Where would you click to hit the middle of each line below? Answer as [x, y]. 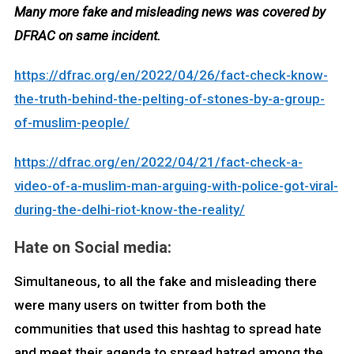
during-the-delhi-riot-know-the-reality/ [129, 209]
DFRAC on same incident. [87, 35]
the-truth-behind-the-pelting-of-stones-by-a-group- [169, 98]
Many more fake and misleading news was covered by [169, 11]
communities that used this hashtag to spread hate [168, 328]
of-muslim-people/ [72, 122]
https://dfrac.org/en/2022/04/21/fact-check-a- [158, 162]
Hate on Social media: [92, 247]
